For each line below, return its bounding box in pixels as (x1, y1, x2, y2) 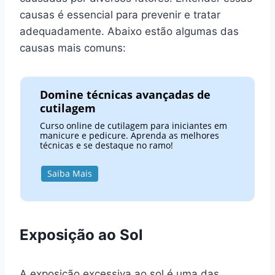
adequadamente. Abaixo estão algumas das (20, 25, 239, 37)
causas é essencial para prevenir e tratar (20, 8, 220, 21)
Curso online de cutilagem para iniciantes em (40, 120, 228, 132)
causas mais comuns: (20, 41, 126, 54)
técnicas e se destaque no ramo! (40, 139, 174, 152)
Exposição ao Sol (20, 225, 143, 244)
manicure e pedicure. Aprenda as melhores (40, 130, 220, 142)
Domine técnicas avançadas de (40, 87, 211, 103)
